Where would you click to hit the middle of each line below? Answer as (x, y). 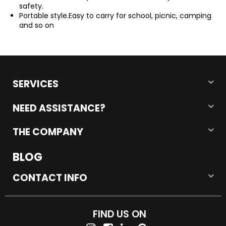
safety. (32, 6)
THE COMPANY (48, 132)
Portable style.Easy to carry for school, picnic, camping (116, 16)
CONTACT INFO (50, 178)
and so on (37, 25)
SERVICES (36, 84)
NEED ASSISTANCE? (59, 108)
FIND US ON (119, 214)
